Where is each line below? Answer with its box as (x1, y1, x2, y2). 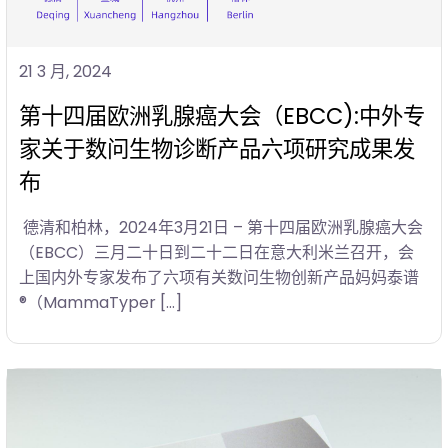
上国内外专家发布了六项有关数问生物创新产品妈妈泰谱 (19, 266, 419, 290)
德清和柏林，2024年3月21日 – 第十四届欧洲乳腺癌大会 (19, 216, 423, 240)
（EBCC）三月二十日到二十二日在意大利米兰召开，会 (19, 241, 414, 265)
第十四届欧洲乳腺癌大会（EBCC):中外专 (19, 100, 425, 133)
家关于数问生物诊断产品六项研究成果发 (19, 133, 415, 166)
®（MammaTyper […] (19, 291, 182, 315)
